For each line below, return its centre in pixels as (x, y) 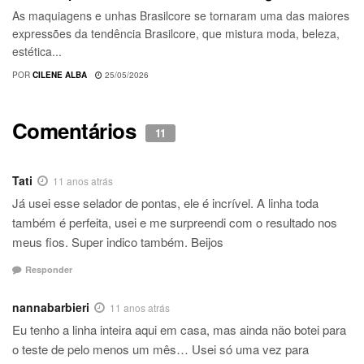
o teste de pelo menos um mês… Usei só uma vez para (160, 349)
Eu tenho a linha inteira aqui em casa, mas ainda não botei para (179, 329)
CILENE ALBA (60, 75)
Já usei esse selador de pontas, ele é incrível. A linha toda (165, 203)
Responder (49, 269)
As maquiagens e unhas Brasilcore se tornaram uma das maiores (181, 16)
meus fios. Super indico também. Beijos (118, 242)
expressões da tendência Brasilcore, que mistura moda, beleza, (176, 34)
